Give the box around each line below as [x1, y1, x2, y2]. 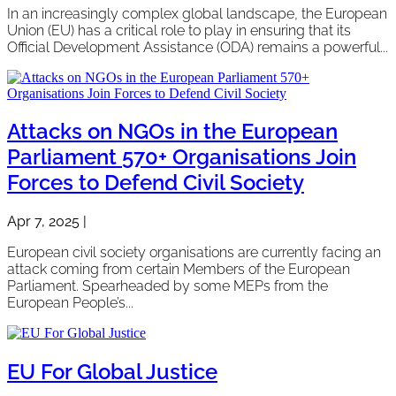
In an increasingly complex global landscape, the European [7, 4, 387, 22]
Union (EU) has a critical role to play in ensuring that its [7, 21, 351, 39]
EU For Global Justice [7, 359, 217, 385]
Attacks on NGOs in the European [7, 118, 338, 145]
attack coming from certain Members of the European [7, 261, 350, 278]
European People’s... [7, 294, 133, 312]
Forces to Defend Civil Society [7, 170, 304, 196]
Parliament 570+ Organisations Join [7, 144, 356, 171]
